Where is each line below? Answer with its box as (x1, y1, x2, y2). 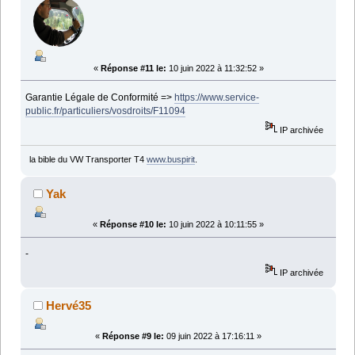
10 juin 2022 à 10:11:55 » (166, 219, 264, 230)
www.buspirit (146, 155, 195, 165)
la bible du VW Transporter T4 (29, 155, 147, 165)
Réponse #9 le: (102, 331, 164, 342)
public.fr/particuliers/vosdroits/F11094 (25, 105, 186, 116)
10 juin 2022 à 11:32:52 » (166, 63, 264, 73)
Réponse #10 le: (100, 219, 166, 230)
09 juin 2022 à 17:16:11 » (164, 331, 261, 342)
